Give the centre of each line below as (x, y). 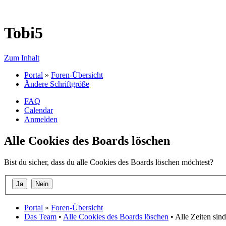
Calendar (39, 110)
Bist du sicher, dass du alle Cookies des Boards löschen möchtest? (109, 162)
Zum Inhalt (22, 58)
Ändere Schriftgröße (57, 84)
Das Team (40, 217)
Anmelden (41, 119)
